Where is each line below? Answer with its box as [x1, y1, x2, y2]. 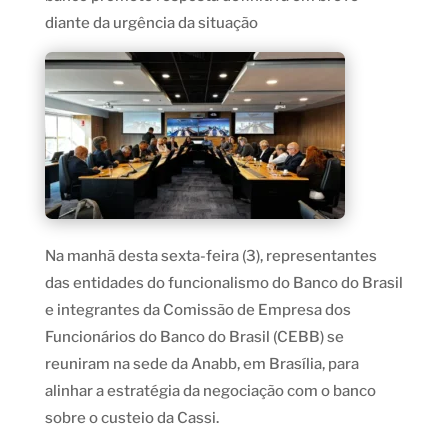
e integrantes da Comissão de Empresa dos [44, 301, 351, 320]
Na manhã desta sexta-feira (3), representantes [44, 247, 377, 266]
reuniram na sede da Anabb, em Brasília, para [44, 355, 359, 374]
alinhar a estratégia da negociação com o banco [44, 382, 376, 401]
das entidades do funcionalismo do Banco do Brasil [44, 274, 403, 293]
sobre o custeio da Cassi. [44, 409, 219, 428]
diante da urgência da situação [44, 14, 258, 33]
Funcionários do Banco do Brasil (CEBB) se [44, 328, 344, 347]
